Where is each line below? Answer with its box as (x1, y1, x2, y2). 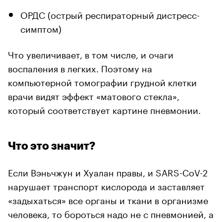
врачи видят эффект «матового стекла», (8, 88, 179, 102)
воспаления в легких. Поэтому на (8, 60, 152, 74)
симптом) (20, 20, 61, 35)
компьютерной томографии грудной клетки (8, 74, 197, 88)
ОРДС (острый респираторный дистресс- (20, 6, 200, 21)
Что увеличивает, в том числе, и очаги (8, 46, 173, 60)
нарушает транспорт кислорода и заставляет (8, 178, 205, 192)
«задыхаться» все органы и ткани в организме (8, 192, 208, 206)
